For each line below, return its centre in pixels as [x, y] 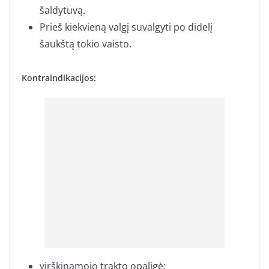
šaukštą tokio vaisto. [86, 44]
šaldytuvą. [62, 11]
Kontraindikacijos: [59, 78]
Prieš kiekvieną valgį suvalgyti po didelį [126, 27]
